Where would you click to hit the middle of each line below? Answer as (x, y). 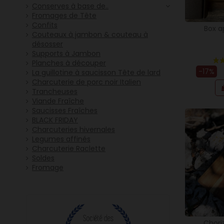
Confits (45, 25)
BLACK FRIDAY (55, 120)
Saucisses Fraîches (65, 111)
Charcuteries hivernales (73, 130)
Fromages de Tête (64, 16)
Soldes (43, 158)
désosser (47, 44)
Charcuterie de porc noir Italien (86, 82)
